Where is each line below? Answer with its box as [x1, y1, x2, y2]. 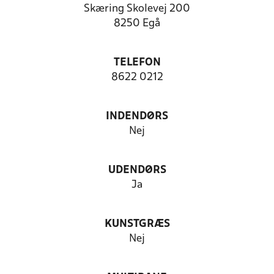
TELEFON [113, 57, 161, 68]
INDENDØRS [106, 111, 168, 122]
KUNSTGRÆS [104, 219, 170, 229]
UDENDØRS [108, 165, 166, 176]
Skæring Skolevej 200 [84, 4, 190, 14]
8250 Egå [114, 18, 160, 29]
